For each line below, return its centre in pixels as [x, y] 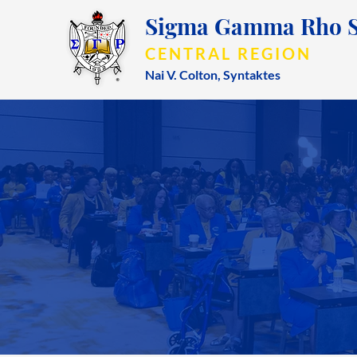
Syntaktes [252, 75]
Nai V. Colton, [184, 75]
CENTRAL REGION [228, 53]
